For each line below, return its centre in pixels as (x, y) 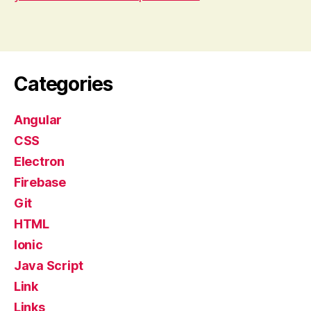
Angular (38, 119)
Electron (39, 161)
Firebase (40, 182)
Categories (63, 84)
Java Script (49, 265)
